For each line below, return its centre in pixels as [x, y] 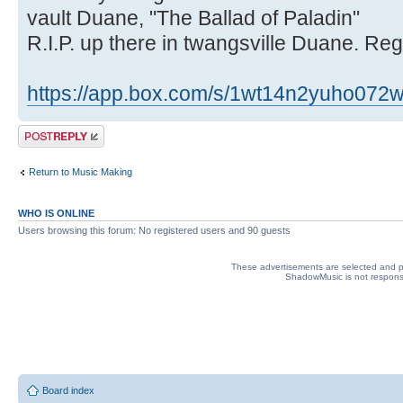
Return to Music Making [81, 171]
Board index [68, 390]
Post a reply [44, 131]
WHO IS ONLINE [56, 214]
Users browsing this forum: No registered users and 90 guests [154, 231]
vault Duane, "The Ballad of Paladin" [193, 18]
